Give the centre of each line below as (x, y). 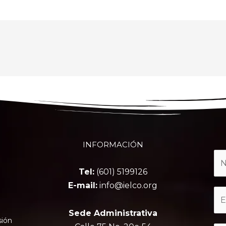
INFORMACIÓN (113, 145)
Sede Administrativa (113, 213)
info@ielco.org (128, 185)
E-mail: (83, 185)
